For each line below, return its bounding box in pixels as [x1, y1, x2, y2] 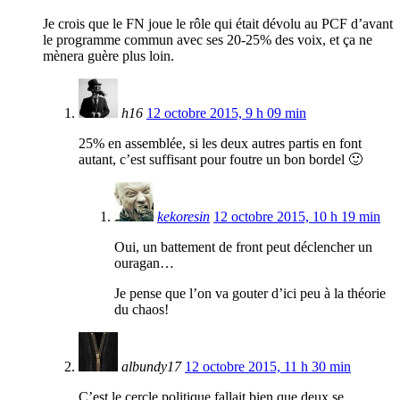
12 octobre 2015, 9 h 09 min [146, 105, 306, 121]
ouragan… [114, 255, 174, 271]
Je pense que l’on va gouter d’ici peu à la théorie [114, 286, 386, 302]
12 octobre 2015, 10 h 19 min [213, 209, 380, 225]
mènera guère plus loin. [43, 48, 174, 64]
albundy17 [121, 359, 181, 375]
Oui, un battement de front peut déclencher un [114, 239, 372, 255]
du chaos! [114, 302, 169, 318]
